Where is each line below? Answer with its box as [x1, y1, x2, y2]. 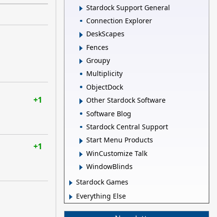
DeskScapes [86, 29, 124, 39]
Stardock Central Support [86, 122, 168, 131]
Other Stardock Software [86, 95, 166, 105]
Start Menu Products [86, 135, 153, 145]
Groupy [86, 56, 110, 65]
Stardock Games [76, 177, 128, 187]
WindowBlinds [86, 162, 133, 171]
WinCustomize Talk [86, 148, 147, 158]
